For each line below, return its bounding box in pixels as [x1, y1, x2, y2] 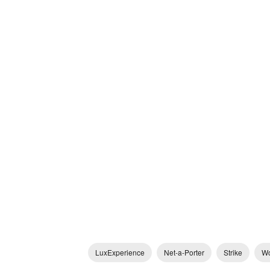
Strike [224, 247, 242, 257]
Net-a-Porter [164, 247, 204, 257]
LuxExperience [95, 247, 145, 257]
